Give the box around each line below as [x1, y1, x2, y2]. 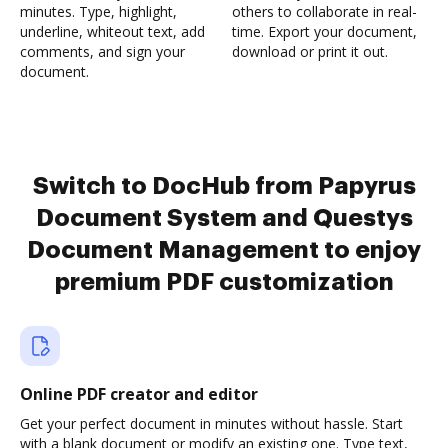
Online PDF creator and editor [20, 383, 258, 405]
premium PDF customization [54, 270, 394, 294]
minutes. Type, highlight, [20, 2, 177, 21]
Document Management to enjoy [27, 238, 421, 262]
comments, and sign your [20, 42, 185, 61]
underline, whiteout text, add [20, 22, 205, 41]
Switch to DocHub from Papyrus [32, 174, 416, 198]
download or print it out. [232, 42, 388, 61]
